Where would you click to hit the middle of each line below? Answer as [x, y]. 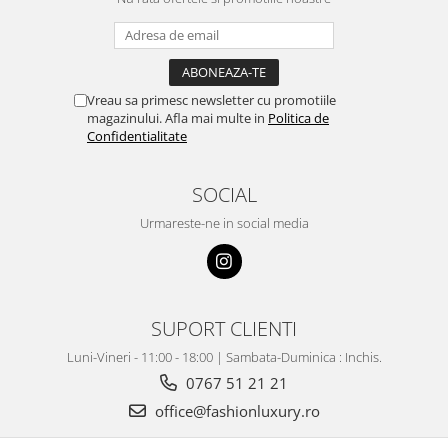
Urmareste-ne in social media [224, 223]
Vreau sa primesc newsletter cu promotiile [211, 100]
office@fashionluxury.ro [235, 411]
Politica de [298, 118]
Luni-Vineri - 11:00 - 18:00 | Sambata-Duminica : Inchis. [224, 357]
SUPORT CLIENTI [224, 328]
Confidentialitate [137, 136]
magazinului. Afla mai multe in [177, 118]
